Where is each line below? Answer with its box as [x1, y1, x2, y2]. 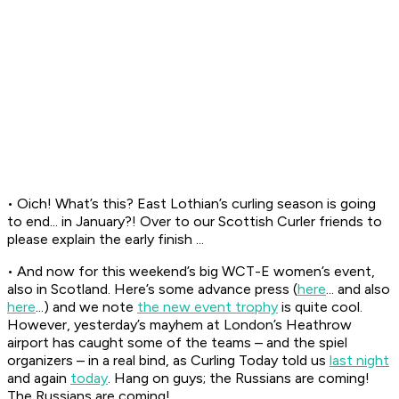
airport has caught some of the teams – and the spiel [7, 334, 347, 352]
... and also [326, 281, 390, 298]
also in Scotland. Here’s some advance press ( [7, 281, 297, 298]
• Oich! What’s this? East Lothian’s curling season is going [7, 195, 376, 213]
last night [330, 352, 389, 370]
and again [7, 370, 70, 387]
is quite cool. [278, 298, 362, 316]
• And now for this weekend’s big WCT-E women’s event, [7, 263, 375, 281]
